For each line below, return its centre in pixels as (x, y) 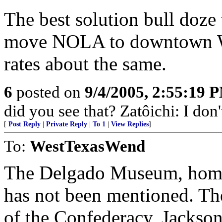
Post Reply (25, 124)
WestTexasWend (87, 146)
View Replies (130, 124)
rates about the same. (85, 64)
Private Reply (67, 124)
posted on (49, 92)
